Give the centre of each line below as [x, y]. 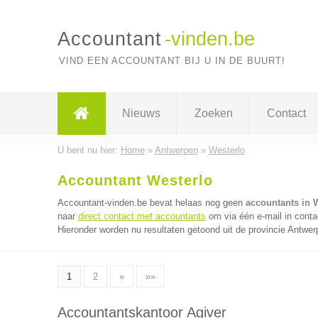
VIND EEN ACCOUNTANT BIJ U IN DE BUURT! [172, 61]
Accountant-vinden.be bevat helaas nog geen [151, 203]
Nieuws [141, 113]
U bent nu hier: [89, 150]
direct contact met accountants [142, 216]
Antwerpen [176, 150]
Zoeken [213, 113]
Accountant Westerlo [135, 180]
